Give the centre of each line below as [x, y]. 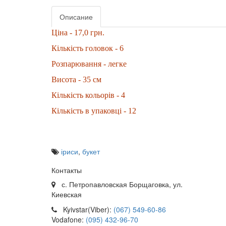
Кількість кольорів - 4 [88, 95]
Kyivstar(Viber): [85, 209]
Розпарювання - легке [89, 64]
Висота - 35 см [76, 79]
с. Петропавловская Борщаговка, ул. [119, 184]
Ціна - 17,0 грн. [78, 33]
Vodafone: [69, 219]
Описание [76, 17]
